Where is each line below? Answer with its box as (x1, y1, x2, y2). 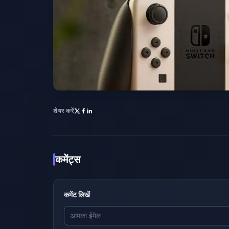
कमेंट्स (55, 153, 80, 166)
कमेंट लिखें (64, 190, 90, 199)
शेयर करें (53, 107, 74, 114)
